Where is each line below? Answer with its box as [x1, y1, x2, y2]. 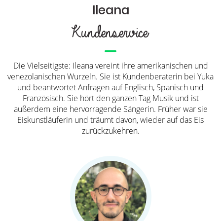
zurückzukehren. [81, 125, 140, 136]
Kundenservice [70, 22, 145, 43]
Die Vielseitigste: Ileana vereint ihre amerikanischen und [13, 60, 208, 71]
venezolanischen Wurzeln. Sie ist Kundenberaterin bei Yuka [7, 71, 214, 82]
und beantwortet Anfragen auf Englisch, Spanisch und [17, 81, 204, 93]
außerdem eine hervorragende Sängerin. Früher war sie [13, 103, 208, 114]
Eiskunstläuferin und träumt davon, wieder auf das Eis [17, 114, 204, 125]
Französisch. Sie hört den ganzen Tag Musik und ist [22, 92, 199, 104]
